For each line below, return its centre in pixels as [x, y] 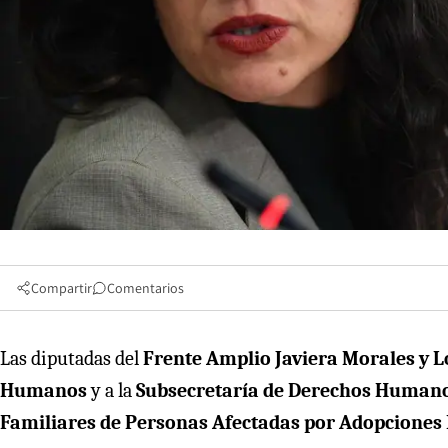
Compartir [61, 287]
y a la [111, 390]
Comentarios [145, 287]
